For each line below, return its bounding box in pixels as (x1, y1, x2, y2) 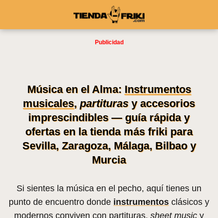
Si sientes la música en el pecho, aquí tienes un (17, 183, 201, 193)
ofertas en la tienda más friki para (25, 126, 193, 138)
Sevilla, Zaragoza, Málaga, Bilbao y (22, 140, 196, 152)
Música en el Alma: (27, 83, 125, 95)
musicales (23, 97, 74, 109)
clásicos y (169, 197, 209, 207)
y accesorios (128, 97, 195, 109)
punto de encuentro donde (9, 197, 113, 207)
